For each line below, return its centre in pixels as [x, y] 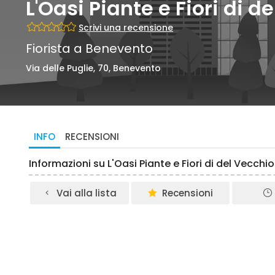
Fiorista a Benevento [89, 48]
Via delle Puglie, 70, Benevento [93, 68]
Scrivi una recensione [126, 28]
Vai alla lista [86, 193]
